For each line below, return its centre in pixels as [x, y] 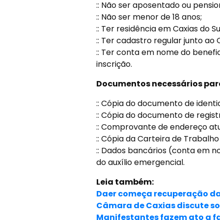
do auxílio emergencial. [140, 162]
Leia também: [125, 182]
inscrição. [114, 64]
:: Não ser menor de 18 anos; [149, 17]
